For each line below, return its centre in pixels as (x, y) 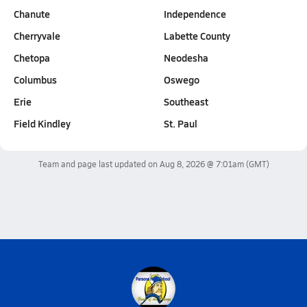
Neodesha (186, 58)
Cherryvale (37, 36)
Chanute (32, 14)
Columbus (35, 79)
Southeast (186, 101)
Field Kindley (42, 123)
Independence (195, 14)
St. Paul (180, 123)
